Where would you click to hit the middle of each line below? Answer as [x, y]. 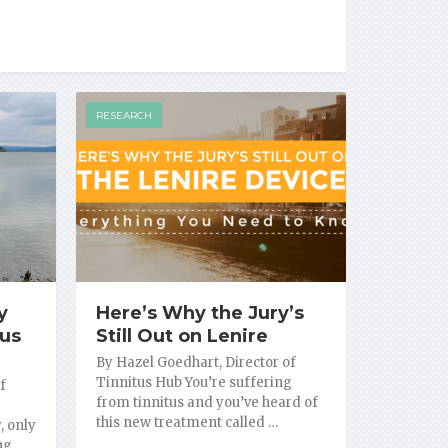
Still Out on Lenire [181, 335]
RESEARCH [123, 115]
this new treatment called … [186, 422]
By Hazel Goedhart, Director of [195, 362]
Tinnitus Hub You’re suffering [193, 382]
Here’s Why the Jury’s [199, 312]
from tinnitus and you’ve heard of [206, 402]
